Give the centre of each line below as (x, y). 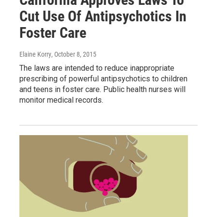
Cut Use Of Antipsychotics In (103, 16)
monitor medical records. (61, 100)
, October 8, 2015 (74, 54)
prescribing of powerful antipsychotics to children (103, 78)
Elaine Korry (35, 54)
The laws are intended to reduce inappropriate (97, 68)
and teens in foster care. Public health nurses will (102, 89)
